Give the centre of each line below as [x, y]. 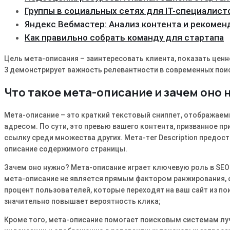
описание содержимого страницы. [66, 149]
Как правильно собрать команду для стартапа [124, 38]
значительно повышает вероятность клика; [82, 201]
